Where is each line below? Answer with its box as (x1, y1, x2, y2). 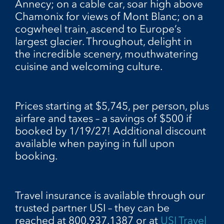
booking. (15, 149, 57, 162)
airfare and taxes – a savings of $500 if (15, 111, 192, 124)
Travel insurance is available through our (15, 188, 205, 201)
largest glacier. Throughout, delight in (15, 35, 192, 47)
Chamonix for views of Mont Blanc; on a (15, 10, 203, 22)
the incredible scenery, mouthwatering (15, 47, 198, 60)
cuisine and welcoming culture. (15, 60, 162, 72)
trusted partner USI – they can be (15, 201, 169, 214)
